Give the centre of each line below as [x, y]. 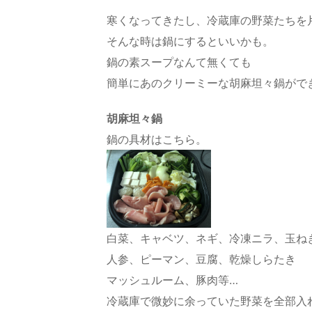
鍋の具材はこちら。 [157, 139]
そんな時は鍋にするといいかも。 [190, 41]
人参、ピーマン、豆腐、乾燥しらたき [201, 259]
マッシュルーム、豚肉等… [172, 280]
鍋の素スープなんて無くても [179, 62]
